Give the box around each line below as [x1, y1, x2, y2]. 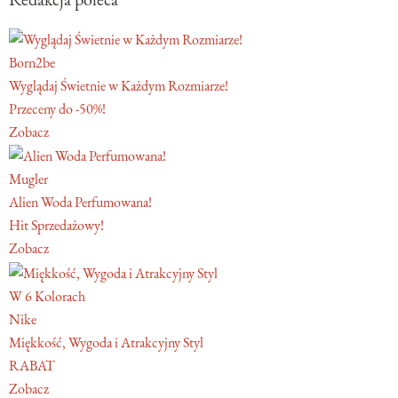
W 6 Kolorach [9, 287, 85, 306]
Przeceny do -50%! [9, 99, 106, 118]
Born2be [9, 52, 55, 72]
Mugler [9, 170, 48, 189]
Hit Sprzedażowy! [9, 216, 104, 235]
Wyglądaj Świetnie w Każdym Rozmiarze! [9, 76, 228, 95]
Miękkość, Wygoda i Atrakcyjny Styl [9, 333, 203, 353]
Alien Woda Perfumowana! [9, 193, 152, 212]
